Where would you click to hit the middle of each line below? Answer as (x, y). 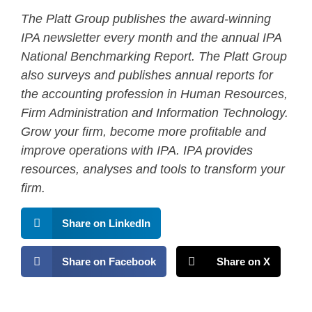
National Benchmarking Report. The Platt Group (154, 56)
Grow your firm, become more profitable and (143, 131)
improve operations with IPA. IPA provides (137, 150)
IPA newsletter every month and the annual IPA (151, 37)
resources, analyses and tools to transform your (153, 169)
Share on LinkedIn (106, 223)
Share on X (243, 261)
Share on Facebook (109, 261)
